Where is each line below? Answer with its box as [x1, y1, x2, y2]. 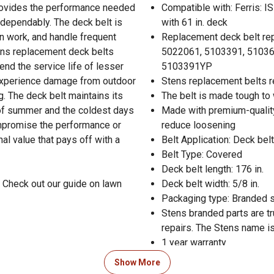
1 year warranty [161, 236, 226, 248]
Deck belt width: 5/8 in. [161, 177, 259, 190]
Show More [114, 257, 160, 267]
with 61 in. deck [161, 16, 228, 28]
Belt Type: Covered [161, 148, 242, 160]
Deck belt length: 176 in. [161, 163, 264, 175]
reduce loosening [161, 119, 235, 131]
